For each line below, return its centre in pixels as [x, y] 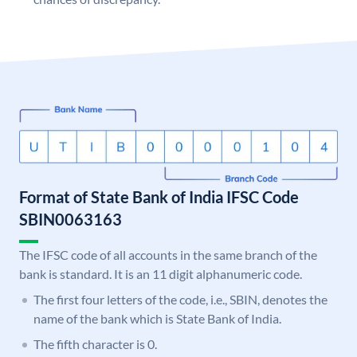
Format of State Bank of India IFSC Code [159, 197]
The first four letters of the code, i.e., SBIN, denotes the [180, 300]
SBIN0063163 [71, 220]
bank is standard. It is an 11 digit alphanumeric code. [161, 274]
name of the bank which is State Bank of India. [157, 319]
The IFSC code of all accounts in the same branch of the [168, 255]
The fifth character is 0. [95, 344]
